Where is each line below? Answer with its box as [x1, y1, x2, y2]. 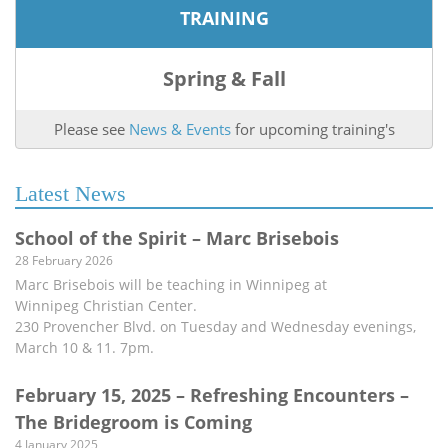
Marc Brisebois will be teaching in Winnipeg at [15, 275, 327, 294]
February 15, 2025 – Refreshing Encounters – [15, 383, 409, 407]
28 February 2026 [15, 252, 113, 269]
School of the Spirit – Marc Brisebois [15, 226, 339, 250]
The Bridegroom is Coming [15, 410, 252, 434]
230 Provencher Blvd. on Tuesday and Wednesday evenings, [15, 317, 416, 336]
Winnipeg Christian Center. [15, 296, 197, 315]
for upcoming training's [230, 119, 395, 139]
